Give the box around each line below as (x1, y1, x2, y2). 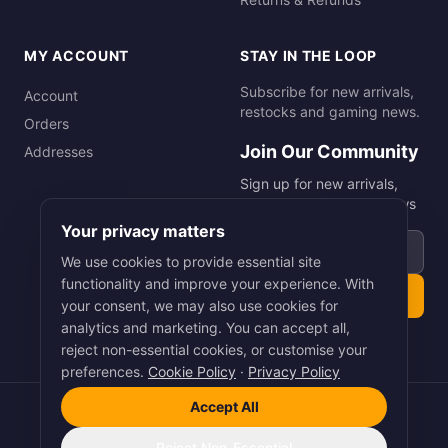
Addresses (24, 143, 93, 160)
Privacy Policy (248, 363, 340, 380)
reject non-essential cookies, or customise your (61, 341, 367, 358)
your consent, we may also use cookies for (61, 297, 338, 314)
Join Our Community (240, 141, 419, 162)
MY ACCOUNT (24, 47, 129, 64)
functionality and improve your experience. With (61, 275, 374, 292)
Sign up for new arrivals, (240, 175, 398, 192)
